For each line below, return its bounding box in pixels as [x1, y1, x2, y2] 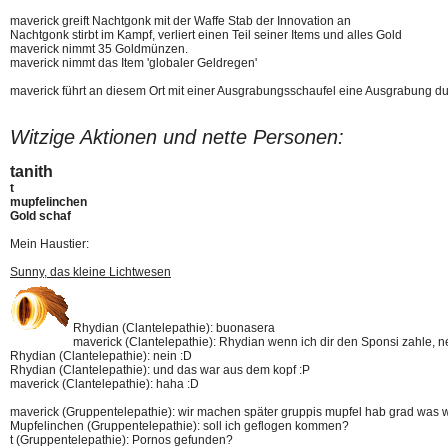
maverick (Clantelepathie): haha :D [10, 377, 199, 391]
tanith [10, 163, 53, 180]
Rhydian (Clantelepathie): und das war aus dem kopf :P [10, 363, 310, 377]
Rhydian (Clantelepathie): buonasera [73, 321, 275, 335]
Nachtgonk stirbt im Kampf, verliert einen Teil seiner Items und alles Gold [10, 28, 402, 42]
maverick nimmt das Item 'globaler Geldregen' [10, 56, 257, 70]
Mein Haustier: [10, 237, 89, 251]
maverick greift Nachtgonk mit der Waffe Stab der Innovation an [10, 14, 351, 28]
